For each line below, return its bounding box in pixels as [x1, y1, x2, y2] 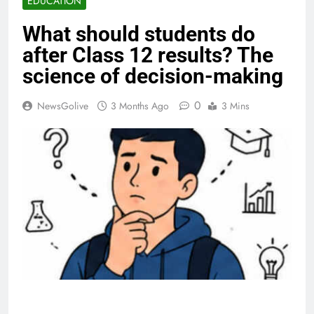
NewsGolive [37, 99, 88, 114]
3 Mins [221, 99, 250, 114]
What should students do [22, 22, 255, 47]
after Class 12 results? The [22, 43, 273, 68]
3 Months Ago [111, 99, 169, 114]
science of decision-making [22, 64, 283, 89]
